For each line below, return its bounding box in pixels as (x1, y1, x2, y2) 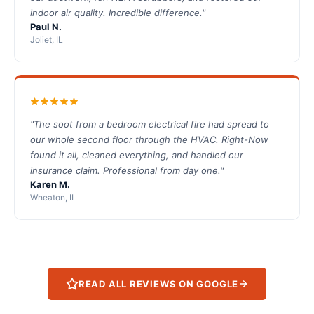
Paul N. (30, 21, 62, 33)
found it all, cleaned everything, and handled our (30, 149, 243, 161)
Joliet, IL (30, 34, 63, 46)
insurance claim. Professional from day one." (30, 165, 224, 177)
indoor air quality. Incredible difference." (30, 7, 205, 19)
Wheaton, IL (30, 192, 76, 203)
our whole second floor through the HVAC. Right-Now (30, 134, 268, 146)
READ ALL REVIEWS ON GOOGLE (78, 278, 239, 289)
